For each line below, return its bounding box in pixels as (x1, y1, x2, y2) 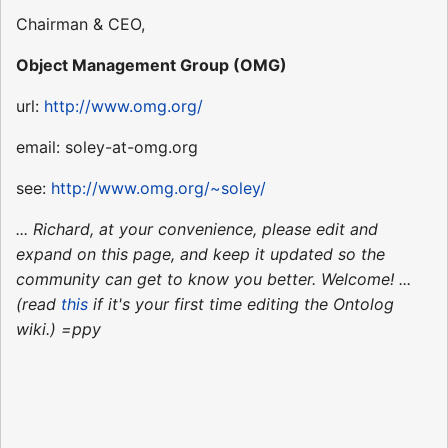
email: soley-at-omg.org (16, 137, 198, 158)
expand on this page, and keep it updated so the (16, 244, 385, 265)
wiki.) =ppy (16, 319, 101, 340)
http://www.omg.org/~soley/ (51, 178, 266, 199)
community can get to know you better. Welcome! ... (16, 269, 411, 290)
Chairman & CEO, (16, 14, 145, 35)
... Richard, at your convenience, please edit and (16, 219, 378, 240)
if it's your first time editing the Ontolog (88, 294, 394, 315)
